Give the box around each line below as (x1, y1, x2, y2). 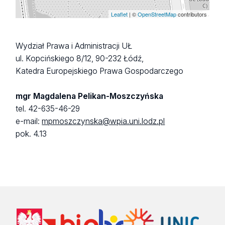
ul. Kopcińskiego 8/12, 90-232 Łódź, (16, 54, 144, 64)
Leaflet (110, 10, 128, 19)
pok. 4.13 (16, 129, 47, 139)
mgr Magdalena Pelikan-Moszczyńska (16, 91, 164, 101)
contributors (176, 10, 207, 19)
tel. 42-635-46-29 (16, 104, 80, 114)
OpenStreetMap (137, 10, 176, 19)
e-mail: (16, 117, 42, 127)
